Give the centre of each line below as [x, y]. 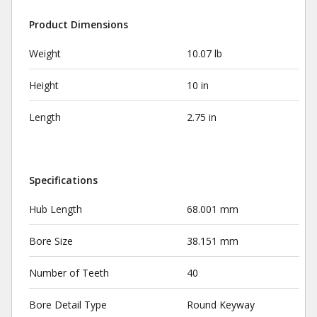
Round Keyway [220, 305]
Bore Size [51, 241]
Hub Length [56, 209]
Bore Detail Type [68, 305]
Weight [45, 53]
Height [44, 85]
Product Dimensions [79, 24]
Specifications [63, 180]
